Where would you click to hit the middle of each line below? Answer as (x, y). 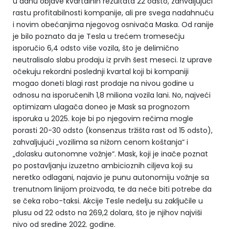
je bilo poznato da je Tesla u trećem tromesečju (99, 36)
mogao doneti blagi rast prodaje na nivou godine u (103, 83)
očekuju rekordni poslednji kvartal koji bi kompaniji (101, 72)
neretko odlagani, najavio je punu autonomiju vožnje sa (111, 177)
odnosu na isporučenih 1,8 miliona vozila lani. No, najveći (112, 95)
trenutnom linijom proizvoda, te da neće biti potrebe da (112, 189)
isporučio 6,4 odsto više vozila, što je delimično (96, 48)
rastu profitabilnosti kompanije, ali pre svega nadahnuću (113, 13)
